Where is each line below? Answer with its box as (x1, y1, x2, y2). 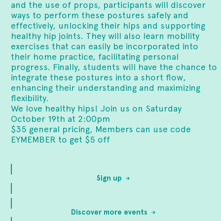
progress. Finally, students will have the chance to (11, 62, 218, 72)
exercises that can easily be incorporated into (11, 41, 199, 51)
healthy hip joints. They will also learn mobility (11, 31, 200, 41)
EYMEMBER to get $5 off (11, 134, 110, 145)
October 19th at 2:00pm (11, 113, 110, 124)
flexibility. (11, 93, 49, 103)
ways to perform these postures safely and (11, 10, 189, 20)
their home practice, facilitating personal (11, 51, 179, 62)
